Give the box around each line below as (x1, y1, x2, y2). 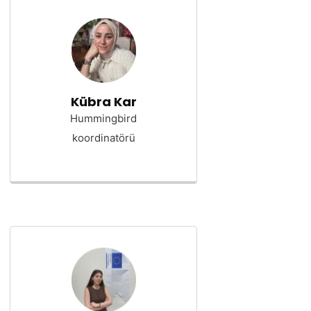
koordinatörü (72, 131, 135, 144)
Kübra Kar (70, 93, 137, 110)
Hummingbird (70, 112, 137, 125)
